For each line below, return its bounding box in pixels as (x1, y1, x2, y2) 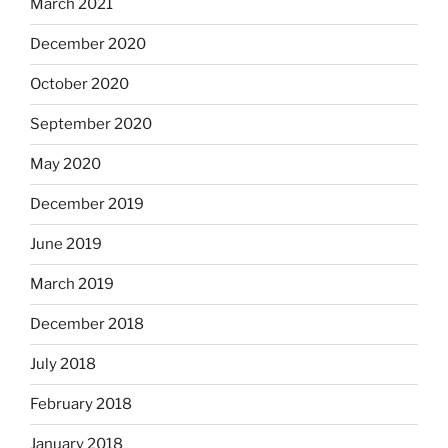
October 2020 (30, 75, 129, 94)
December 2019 (30, 195, 144, 214)
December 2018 (30, 315, 144, 334)
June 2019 (30, 235, 102, 254)
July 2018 (30, 355, 96, 374)
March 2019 (30, 275, 114, 294)
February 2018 (30, 395, 132, 414)
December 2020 (30, 35, 146, 54)
